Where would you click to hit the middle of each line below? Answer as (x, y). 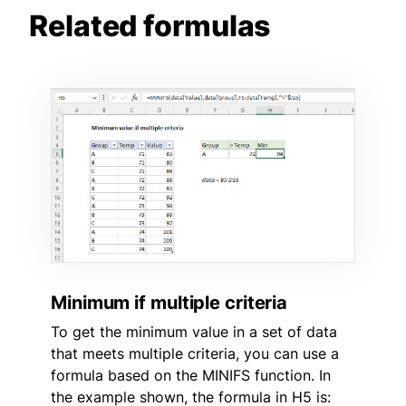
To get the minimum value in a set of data (194, 331)
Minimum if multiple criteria (169, 302)
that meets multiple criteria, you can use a (195, 353)
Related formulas (150, 25)
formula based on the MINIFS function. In (191, 375)
